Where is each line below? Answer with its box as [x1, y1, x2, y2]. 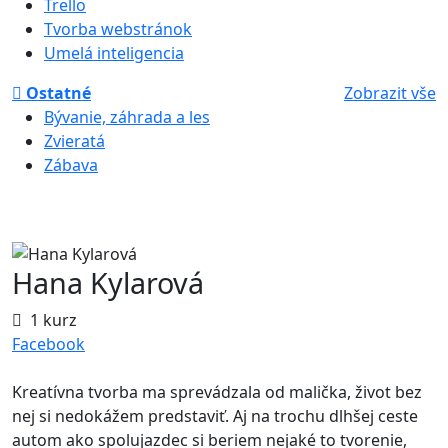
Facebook [12, 333, 85, 356]
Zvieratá [44, 129, 105, 152]
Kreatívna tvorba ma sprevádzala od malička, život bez [12, 381, 422, 404]
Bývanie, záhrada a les [44, 105, 210, 128]
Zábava [44, 153, 98, 176]
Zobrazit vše [344, 81, 436, 104]
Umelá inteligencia [44, 41, 184, 64]
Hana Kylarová [12, 263, 204, 303]
